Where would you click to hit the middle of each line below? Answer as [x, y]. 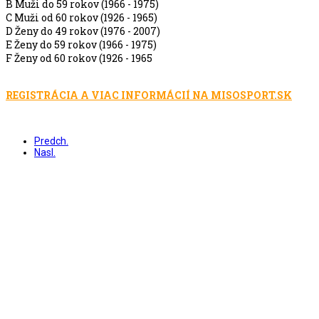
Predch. [51, 141]
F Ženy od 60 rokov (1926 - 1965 [79, 58]
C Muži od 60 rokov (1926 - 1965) [82, 18]
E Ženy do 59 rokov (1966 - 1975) [81, 45]
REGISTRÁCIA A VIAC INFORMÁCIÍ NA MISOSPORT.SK [149, 95]
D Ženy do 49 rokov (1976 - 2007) [83, 31]
